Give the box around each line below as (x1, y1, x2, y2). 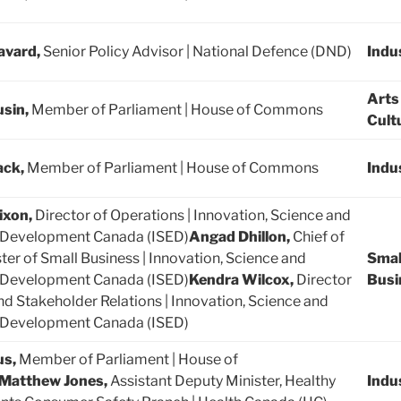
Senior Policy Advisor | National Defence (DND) (43, 43, 352, 61)
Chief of (293, 228, 345, 246)
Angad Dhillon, (189, 228, 293, 246)
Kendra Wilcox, (189, 271, 296, 289)
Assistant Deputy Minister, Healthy (110, 372, 336, 390)
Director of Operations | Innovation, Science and (35, 207, 351, 225)
